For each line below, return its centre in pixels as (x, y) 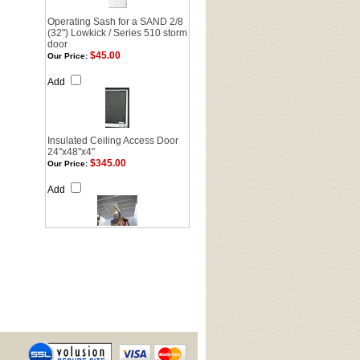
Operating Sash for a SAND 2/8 (115, 22)
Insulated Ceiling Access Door (113, 141)
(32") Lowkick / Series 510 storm (117, 33)
